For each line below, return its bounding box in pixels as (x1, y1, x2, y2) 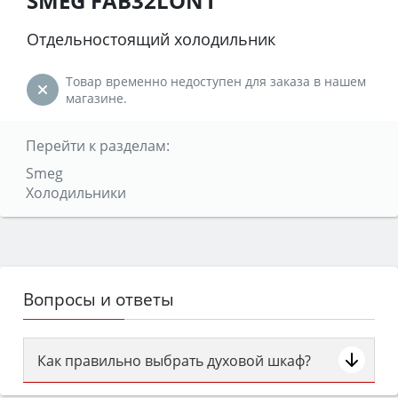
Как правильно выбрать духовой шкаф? (37, 350, 311, 370)
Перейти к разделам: (25, 135, 170, 155)
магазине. (66, 89, 127, 107)
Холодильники (25, 182, 126, 203)
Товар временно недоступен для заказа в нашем (66, 72, 366, 90)
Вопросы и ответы (23, 286, 174, 311)
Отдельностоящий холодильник (27, 28, 275, 50)
